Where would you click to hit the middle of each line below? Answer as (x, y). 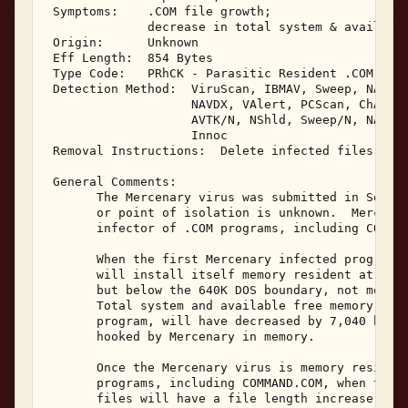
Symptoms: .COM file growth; (162, 11)
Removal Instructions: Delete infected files (213, 150)
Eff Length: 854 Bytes (133, 57)
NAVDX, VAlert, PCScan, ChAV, (224, 104)
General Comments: (115, 181)
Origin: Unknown (126, 42)
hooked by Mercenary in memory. (184, 336)
